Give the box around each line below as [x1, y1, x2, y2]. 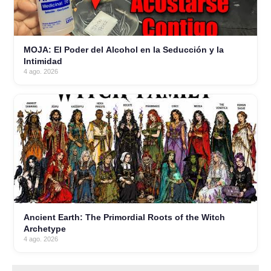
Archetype [24, 224, 66, 234]
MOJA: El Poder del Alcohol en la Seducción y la [24, 45, 224, 55]
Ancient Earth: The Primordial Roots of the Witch [24, 212, 225, 223]
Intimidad [24, 56, 62, 67]
